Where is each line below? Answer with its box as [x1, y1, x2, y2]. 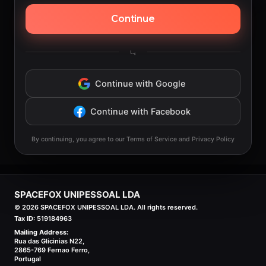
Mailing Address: [14, 228, 68, 237]
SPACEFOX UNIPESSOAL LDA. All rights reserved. [39, 203, 198, 212]
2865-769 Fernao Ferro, [14, 246, 90, 255]
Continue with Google [95, 78, 185, 89]
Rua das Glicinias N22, [14, 237, 84, 246]
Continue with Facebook [90, 106, 191, 117]
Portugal [14, 255, 41, 264]
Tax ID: [14, 214, 35, 223]
